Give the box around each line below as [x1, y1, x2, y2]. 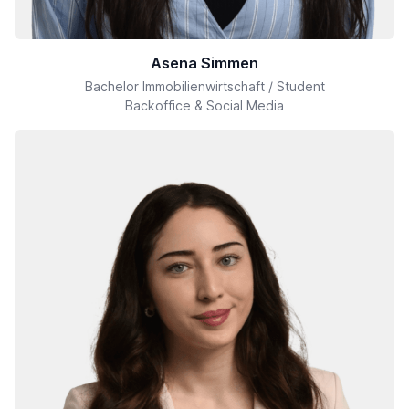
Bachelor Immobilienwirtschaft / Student [84, 79, 325, 95]
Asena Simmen [151, 54, 258, 73]
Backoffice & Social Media [125, 98, 284, 114]
